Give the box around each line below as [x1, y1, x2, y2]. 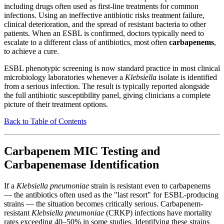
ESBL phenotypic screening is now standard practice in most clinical [4, 63, 220, 72]
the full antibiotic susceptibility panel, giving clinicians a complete [4, 90, 210, 99]
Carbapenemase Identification [4, 158, 159, 171]
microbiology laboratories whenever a [4, 72, 125, 81]
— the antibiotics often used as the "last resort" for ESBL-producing [4, 190, 218, 199]
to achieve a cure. [4, 46, 59, 55]
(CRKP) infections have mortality [104, 208, 212, 217]
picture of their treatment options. [4, 99, 108, 108]
